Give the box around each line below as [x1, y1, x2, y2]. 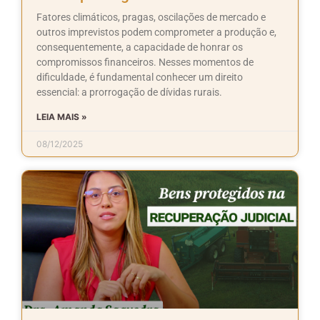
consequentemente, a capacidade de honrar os [36, 41, 243, 53]
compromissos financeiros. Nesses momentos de [36, 56, 254, 68]
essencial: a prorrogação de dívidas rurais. [36, 86, 222, 98]
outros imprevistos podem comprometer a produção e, [36, 26, 276, 38]
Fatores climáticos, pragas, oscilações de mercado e [36, 11, 266, 23]
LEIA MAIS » [36, 111, 87, 122]
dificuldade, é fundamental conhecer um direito [36, 71, 243, 83]
